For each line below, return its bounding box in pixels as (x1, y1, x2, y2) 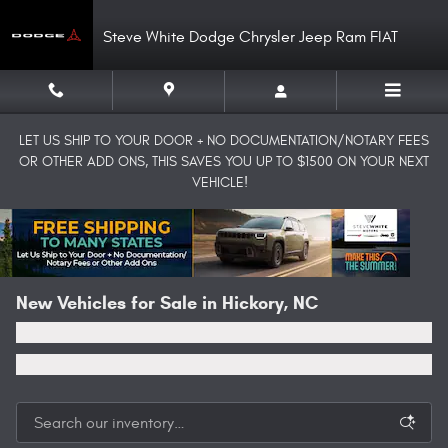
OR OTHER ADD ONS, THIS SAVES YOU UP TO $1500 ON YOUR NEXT (19, 153, 429, 170)
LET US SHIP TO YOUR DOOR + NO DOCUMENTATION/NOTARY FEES (19, 132, 429, 149)
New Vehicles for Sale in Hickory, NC (16, 292, 318, 314)
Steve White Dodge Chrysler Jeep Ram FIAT (103, 28, 398, 46)
